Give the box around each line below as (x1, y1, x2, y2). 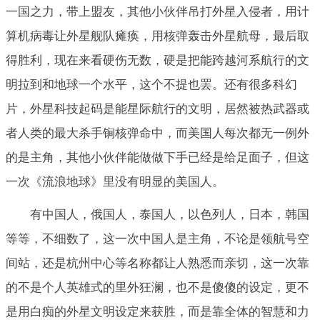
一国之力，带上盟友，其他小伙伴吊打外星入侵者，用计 (6, 4, 309, 19)
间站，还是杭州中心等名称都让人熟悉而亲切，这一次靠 (6, 256, 309, 270)
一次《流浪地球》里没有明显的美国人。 (6, 174, 224, 189)
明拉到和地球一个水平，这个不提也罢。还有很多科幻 (6, 77, 297, 91)
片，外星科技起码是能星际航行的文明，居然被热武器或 (6, 101, 309, 116)
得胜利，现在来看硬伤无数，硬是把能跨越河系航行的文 (6, 53, 309, 67)
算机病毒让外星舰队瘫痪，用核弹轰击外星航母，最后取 (6, 29, 309, 43)
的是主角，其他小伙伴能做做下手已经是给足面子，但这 (6, 150, 309, 164)
